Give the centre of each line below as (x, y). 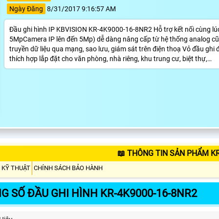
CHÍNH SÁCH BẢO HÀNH (68, 168)
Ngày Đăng (26, 9)
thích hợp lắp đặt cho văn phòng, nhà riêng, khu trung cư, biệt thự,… (110, 58)
